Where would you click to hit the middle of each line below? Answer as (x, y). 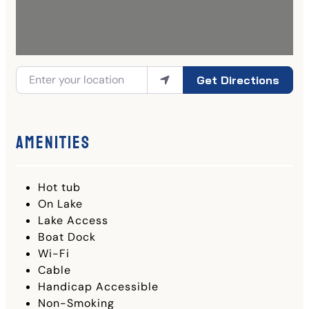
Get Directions (238, 80)
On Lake (60, 203)
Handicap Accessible (98, 286)
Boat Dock (67, 237)
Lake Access (73, 220)
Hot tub (59, 187)
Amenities (53, 142)
